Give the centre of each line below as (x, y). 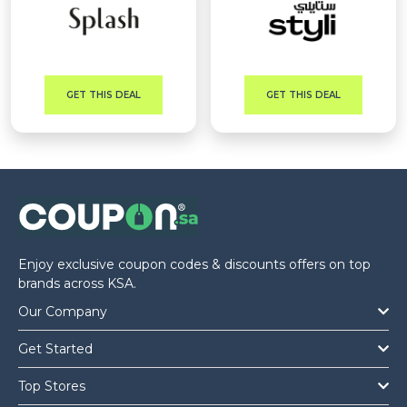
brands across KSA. (77, 283)
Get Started (55, 349)
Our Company (63, 312)
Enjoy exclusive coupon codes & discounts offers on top (194, 264)
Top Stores (52, 386)
